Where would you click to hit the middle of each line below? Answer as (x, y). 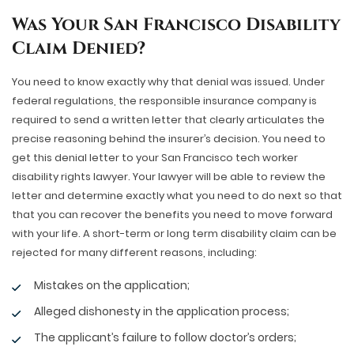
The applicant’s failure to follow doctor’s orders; (165, 337)
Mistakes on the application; (112, 285)
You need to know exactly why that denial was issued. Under (168, 82)
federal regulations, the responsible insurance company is (164, 101)
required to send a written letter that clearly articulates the (168, 120)
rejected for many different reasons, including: (134, 252)
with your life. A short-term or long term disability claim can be (174, 233)
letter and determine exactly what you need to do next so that (177, 196)
